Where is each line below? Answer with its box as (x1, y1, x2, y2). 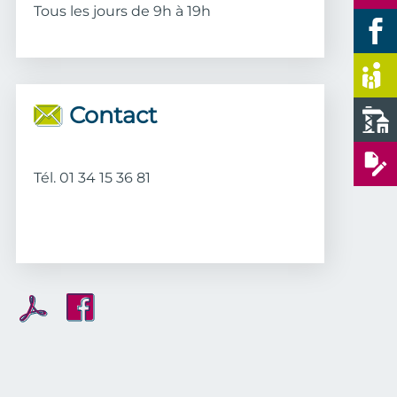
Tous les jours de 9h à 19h (33, 3, 211, 19)
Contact (68, 101, 157, 128)
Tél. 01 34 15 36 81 (33, 169, 151, 186)
